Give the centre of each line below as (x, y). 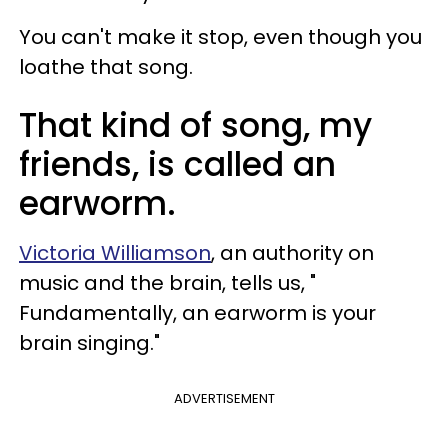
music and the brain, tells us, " (167, 282)
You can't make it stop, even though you (220, 36)
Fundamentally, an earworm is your (197, 312)
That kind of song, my (195, 125)
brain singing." (89, 342)
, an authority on (292, 252)
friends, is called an (177, 164)
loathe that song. (106, 66)
